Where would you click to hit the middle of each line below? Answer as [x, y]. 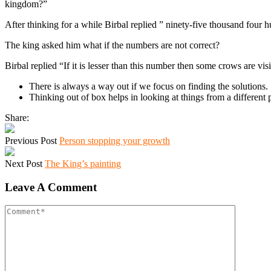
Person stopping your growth [115, 140]
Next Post [24, 163]
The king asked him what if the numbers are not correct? [112, 45]
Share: [17, 117]
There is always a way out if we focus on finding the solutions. [149, 86]
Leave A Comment [51, 187]
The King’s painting [83, 163]
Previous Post [31, 140]
